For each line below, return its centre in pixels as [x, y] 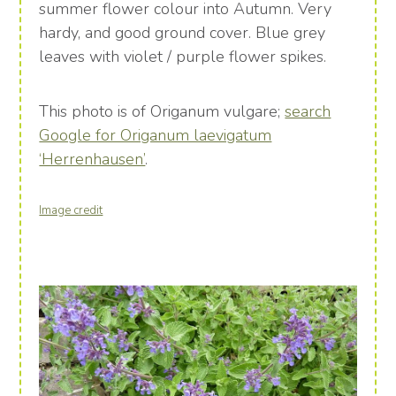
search [308, 112]
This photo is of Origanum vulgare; [162, 112]
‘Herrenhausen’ [92, 160]
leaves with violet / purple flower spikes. [183, 57]
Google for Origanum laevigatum [156, 136]
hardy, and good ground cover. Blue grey [183, 33]
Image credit [71, 211]
